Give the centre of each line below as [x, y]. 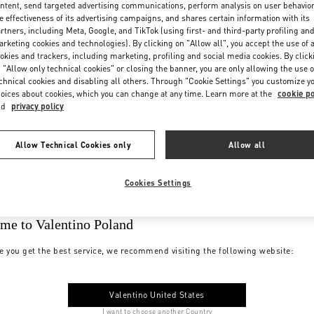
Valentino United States [157, 294]
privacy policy [37, 106]
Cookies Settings [158, 182]
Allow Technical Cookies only [73, 144]
